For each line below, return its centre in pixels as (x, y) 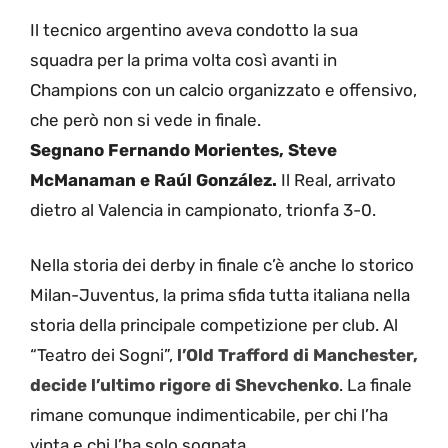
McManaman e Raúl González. (153, 179)
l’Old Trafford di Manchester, (295, 355)
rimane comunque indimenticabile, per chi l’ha (209, 415)
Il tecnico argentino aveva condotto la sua (194, 29)
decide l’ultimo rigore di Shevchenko (184, 385)
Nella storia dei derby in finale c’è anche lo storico (222, 265)
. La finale (375, 385)
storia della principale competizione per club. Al (214, 325)
